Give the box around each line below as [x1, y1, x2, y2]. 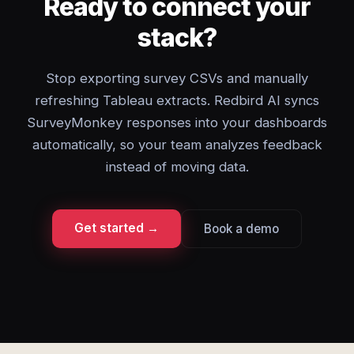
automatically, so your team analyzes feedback [32, 137, 322, 153]
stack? [137, 22, 217, 53]
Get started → [74, 220, 159, 235]
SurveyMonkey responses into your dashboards [27, 115, 327, 130]
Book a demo [204, 221, 279, 236]
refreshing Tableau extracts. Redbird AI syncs [35, 92, 319, 108]
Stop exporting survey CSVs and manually [46, 70, 308, 86]
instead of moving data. [105, 159, 249, 175]
